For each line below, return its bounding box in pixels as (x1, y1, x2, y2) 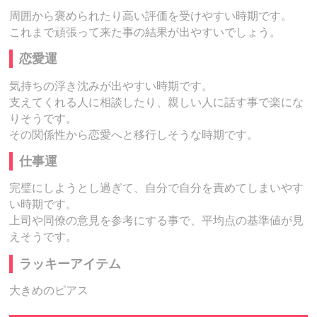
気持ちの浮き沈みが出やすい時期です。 (9, 79, 214, 92)
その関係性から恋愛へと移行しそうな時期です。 (9, 128, 259, 141)
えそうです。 (9, 231, 78, 243)
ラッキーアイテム (19, 256, 122, 271)
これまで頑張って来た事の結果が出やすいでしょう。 (9, 25, 282, 38)
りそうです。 (9, 112, 78, 125)
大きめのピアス (9, 284, 89, 297)
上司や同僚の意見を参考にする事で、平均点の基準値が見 (9, 214, 304, 227)
